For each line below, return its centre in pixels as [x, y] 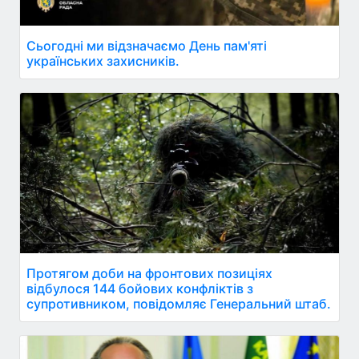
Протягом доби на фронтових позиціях [149, 273]
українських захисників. [103, 61]
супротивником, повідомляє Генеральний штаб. [179, 303]
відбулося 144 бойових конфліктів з [140, 288]
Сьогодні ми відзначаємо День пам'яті [147, 45]
